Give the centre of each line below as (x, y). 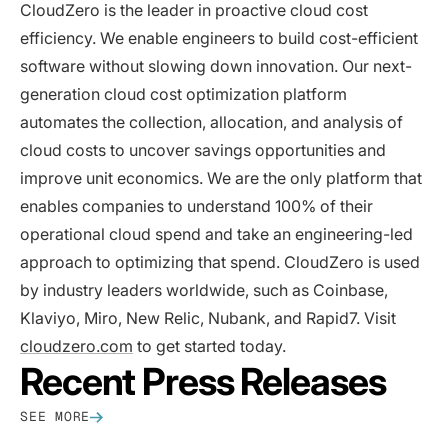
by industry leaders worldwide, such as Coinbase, (204, 290)
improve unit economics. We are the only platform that (221, 178)
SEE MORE (55, 416)
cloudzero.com (76, 346)
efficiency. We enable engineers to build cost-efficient (219, 38)
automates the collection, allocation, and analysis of (211, 122)
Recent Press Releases (203, 381)
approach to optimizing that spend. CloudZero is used (220, 262)
